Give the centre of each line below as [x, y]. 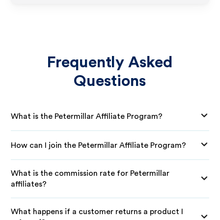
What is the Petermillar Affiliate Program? [87, 116]
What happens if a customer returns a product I [97, 212]
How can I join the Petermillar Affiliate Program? [99, 145]
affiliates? [29, 184]
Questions [110, 81]
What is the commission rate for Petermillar [90, 173]
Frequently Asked [110, 62]
